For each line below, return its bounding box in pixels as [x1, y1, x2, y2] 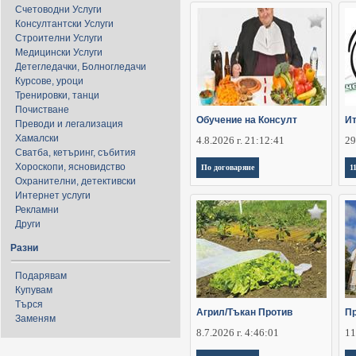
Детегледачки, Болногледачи [15, 61, 146, 72]
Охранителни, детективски [15, 176, 136, 187]
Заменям [15, 313, 56, 324]
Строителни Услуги [15, 33, 103, 44]
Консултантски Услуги [15, 18, 114, 29]
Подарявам [15, 270, 67, 281]
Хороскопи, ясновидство [15, 161, 126, 172]
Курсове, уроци [15, 75, 83, 87]
